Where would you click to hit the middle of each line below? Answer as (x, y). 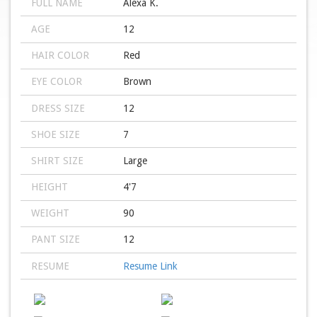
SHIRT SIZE (57, 160)
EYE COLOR (57, 82)
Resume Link (150, 266)
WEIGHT (50, 213)
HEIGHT (50, 187)
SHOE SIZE (56, 134)
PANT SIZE (56, 240)
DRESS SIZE (58, 108)
